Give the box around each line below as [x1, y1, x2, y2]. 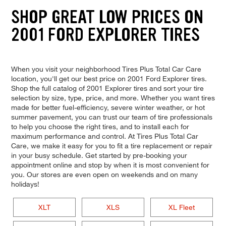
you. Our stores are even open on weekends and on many [11, 169, 198, 179]
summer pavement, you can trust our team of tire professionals [11, 112, 212, 121]
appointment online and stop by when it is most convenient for [11, 160, 209, 169]
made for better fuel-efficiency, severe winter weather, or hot [11, 102, 205, 111]
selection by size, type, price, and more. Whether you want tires [11, 93, 215, 102]
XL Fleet [168, 202, 195, 211]
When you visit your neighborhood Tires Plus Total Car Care [11, 64, 201, 73]
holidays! [11, 179, 39, 188]
